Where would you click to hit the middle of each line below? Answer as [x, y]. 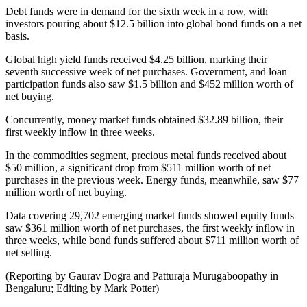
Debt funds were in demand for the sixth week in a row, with [137, 11]
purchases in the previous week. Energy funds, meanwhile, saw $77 [152, 180]
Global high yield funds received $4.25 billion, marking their [136, 59]
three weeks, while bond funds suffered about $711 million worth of [152, 240]
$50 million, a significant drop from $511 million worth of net [138, 167]
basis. [17, 36]
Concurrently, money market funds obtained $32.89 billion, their [144, 119]
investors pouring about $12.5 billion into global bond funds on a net [153, 23]
